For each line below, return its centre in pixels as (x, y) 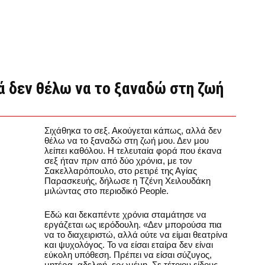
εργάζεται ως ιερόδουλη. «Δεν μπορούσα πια (133, 224)
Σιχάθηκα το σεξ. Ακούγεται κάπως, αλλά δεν (133, 130)
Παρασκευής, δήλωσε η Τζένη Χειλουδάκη (127, 181)
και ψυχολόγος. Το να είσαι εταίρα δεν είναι (129, 244)
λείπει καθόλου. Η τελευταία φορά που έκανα (133, 151)
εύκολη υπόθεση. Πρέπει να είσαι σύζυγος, (128, 254)
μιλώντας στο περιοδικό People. (106, 191)
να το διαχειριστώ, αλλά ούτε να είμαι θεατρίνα (136, 234)
